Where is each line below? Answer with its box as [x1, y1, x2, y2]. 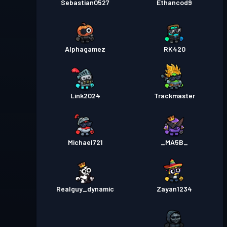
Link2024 [70, 91, 100, 100]
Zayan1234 [157, 184, 192, 194]
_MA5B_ [161, 138, 188, 147]
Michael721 [67, 138, 103, 147]
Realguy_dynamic [56, 184, 114, 194]
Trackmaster [154, 91, 195, 100]
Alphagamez [65, 45, 105, 54]
